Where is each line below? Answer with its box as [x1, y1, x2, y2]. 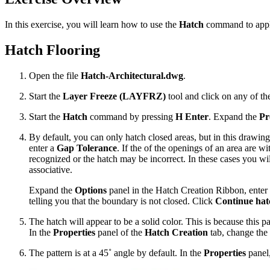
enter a [29, 142, 57, 153]
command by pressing [87, 111, 175, 122]
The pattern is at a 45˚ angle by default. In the [29, 247, 204, 258]
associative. [29, 164, 72, 175]
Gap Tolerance [57, 142, 117, 153]
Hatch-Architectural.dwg [81, 70, 183, 81]
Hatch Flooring [5, 42, 100, 58]
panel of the [95, 227, 145, 237]
